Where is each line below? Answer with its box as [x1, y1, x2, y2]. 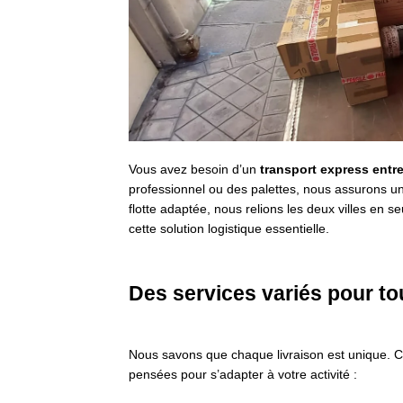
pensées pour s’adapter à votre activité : [129, 367, 357, 382]
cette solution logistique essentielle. [129, 221, 329, 237]
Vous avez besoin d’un [129, 162, 260, 177]
